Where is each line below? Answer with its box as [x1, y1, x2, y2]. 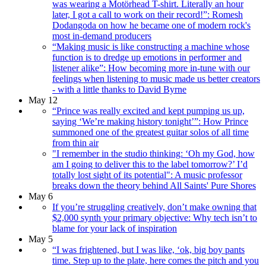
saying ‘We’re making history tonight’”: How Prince [52, 116, 248, 127]
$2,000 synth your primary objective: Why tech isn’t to [52, 213, 257, 223]
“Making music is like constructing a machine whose [52, 42, 249, 52]
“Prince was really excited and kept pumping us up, [52, 106, 245, 116]
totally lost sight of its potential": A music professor [52, 170, 242, 180]
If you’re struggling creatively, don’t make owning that [52, 202, 256, 213]
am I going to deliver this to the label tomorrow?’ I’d [52, 159, 248, 170]
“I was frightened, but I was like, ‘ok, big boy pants [52, 245, 245, 255]
